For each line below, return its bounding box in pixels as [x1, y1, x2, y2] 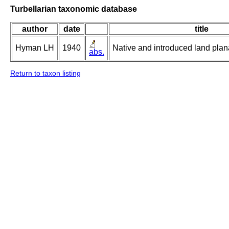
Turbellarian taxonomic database [10, 4, 137, 13]
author [22, 25, 48, 34]
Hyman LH [15, 43, 54, 53]
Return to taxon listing [10, 69, 81, 78]
